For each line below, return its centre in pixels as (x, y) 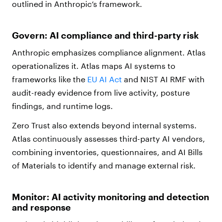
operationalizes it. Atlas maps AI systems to (94, 66)
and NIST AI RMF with (163, 79)
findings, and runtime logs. (62, 106)
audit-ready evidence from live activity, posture (101, 93)
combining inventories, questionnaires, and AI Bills (107, 152)
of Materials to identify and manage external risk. (104, 166)
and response (41, 207)
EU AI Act (105, 79)
